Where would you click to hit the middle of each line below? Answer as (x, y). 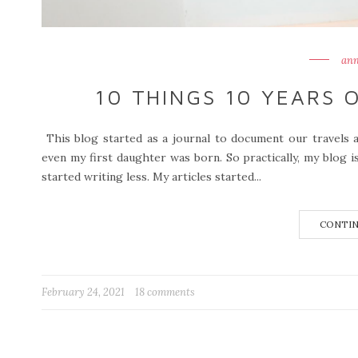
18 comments (165, 292)
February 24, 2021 (84, 292)
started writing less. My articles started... (151, 177)
